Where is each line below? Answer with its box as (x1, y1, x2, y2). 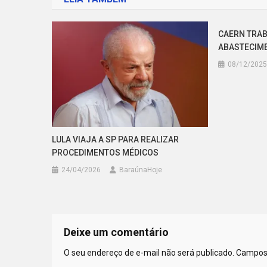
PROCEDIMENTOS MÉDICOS (52, 148, 159, 158)
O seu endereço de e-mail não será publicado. (64, 248, 234, 258)
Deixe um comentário (64, 226, 169, 239)
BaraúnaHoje (119, 166, 163, 175)
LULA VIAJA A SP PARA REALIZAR (52, 135, 179, 145)
